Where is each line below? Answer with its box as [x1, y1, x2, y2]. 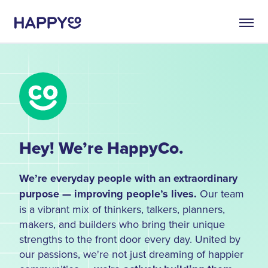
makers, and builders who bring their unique [19, 216, 225, 232]
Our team [197, 185, 244, 201]
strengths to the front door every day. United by [19, 231, 240, 246]
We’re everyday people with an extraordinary [19, 170, 237, 186]
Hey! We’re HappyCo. [19, 135, 184, 160]
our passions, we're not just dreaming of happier [19, 246, 243, 261]
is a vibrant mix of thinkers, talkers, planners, [19, 201, 225, 217]
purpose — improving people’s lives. [19, 185, 197, 202]
